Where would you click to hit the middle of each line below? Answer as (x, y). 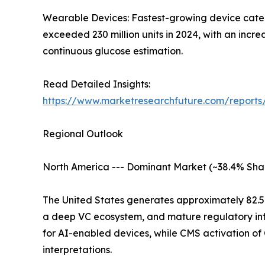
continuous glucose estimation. (113, 51)
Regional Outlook (83, 134)
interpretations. (77, 250)
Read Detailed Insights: (96, 84)
